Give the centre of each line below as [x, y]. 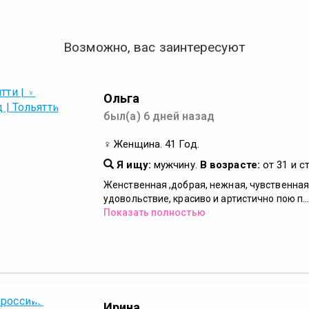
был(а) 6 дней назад [159, 116]
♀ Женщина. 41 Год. [151, 144]
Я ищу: [132, 165]
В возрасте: [230, 165]
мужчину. [175, 165]
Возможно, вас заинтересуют [154, 47]
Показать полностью [154, 212]
